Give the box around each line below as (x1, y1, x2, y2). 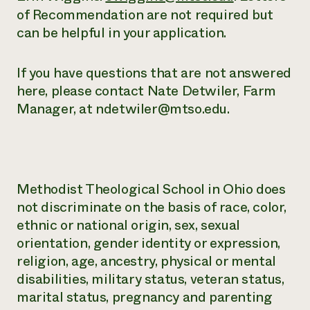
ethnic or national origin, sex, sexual (17, 215, 240, 235)
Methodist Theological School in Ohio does (17, 179, 286, 199)
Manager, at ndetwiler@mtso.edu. (17, 99, 230, 119)
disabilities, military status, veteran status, (17, 269, 284, 289)
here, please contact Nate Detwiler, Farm (17, 81, 277, 101)
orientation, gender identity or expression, (17, 233, 280, 253)
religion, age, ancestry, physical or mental (17, 251, 276, 271)
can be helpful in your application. (17, 23, 227, 43)
